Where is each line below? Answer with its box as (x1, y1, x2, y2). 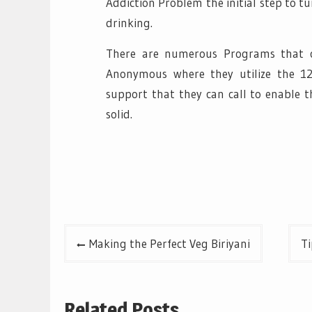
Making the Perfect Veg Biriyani (89, 236, 250, 251)
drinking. (106, 15, 153, 30)
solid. (106, 106, 132, 121)
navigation (63, 256, 150, 280)
